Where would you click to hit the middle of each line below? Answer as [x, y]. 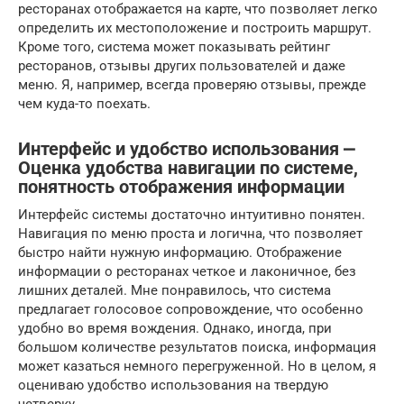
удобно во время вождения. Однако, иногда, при [175, 328]
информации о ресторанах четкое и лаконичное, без [187, 271]
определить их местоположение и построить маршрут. [195, 28]
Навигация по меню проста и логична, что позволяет [190, 233]
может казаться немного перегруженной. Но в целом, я [197, 366]
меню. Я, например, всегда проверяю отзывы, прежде [192, 84]
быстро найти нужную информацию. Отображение [180, 252]
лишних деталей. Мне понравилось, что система [174, 290]
